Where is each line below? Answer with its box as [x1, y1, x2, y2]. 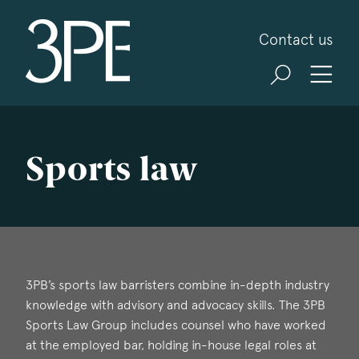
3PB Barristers [130, 22, 210, 37]
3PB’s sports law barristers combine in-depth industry [26, 277, 329, 292]
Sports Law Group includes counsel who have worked [26, 317, 326, 333]
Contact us [259, 30, 333, 50]
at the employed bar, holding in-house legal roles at [26, 337, 317, 353]
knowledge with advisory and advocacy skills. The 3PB [26, 297, 325, 313]
